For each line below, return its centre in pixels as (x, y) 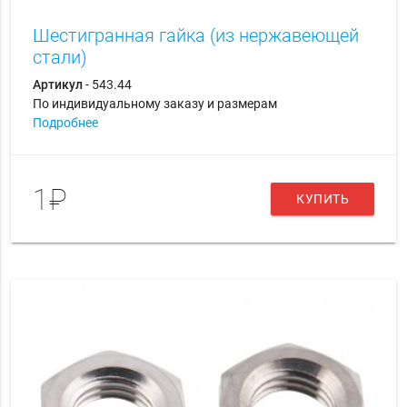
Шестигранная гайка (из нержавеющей (195, 36)
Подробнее (65, 123)
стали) (60, 58)
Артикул (57, 85)
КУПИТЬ (323, 199)
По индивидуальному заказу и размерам (154, 104)
